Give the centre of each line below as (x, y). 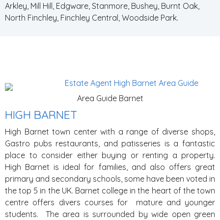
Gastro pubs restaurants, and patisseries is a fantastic (110, 143)
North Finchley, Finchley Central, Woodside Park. (92, 18)
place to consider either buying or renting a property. (110, 155)
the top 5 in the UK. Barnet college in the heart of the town (110, 191)
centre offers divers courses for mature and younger (110, 202)
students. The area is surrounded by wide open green (110, 214)
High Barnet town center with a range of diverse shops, (110, 132)
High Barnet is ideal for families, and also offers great (110, 167)
